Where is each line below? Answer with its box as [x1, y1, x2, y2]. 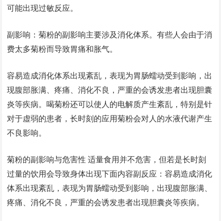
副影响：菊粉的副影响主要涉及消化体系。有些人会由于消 [7, 31, 213, 39]
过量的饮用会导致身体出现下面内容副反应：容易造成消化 [7, 170, 213, 178]
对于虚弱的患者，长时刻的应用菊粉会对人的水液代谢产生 [7, 114, 213, 123]
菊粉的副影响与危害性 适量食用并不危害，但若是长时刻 [7, 155, 207, 164]
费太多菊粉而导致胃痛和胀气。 [7, 45, 118, 53]
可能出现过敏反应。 [7, 4, 78, 12]
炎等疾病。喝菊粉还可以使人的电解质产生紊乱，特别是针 [7, 100, 213, 109]
